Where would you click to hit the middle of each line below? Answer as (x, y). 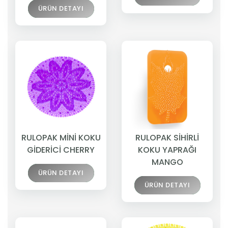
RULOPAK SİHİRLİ (167, 138)
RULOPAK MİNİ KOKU (61, 138)
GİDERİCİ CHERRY (61, 150)
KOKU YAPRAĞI (167, 150)
